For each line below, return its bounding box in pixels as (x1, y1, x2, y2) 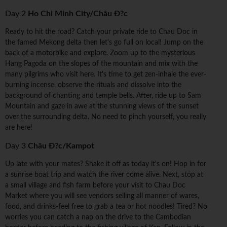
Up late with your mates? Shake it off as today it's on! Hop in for (5, 161, 206, 168)
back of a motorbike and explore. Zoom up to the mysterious (5, 50, 195, 57)
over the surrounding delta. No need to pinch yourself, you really (5, 113, 206, 121)
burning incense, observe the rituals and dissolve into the (5, 82, 181, 89)
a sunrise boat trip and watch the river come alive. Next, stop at (5, 171, 203, 179)
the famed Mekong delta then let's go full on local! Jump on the (5, 39, 203, 47)
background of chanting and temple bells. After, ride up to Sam (5, 92, 201, 100)
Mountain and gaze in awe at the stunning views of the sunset (5, 103, 199, 110)
